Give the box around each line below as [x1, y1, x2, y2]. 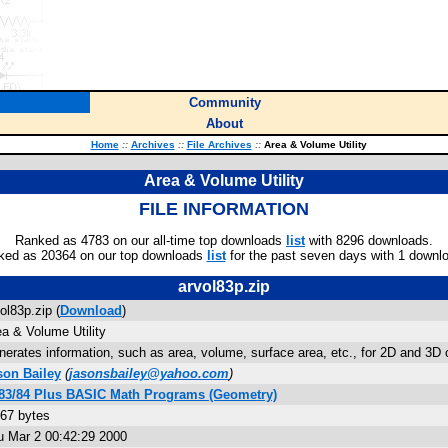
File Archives [186, 139, 252, 150]
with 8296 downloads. [305, 233, 433, 248]
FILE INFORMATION [139, 199, 309, 219]
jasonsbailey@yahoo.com [69, 366, 229, 381]
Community [188, 95, 261, 110]
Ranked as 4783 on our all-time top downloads [15, 233, 286, 248]
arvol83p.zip [178, 278, 270, 295]
